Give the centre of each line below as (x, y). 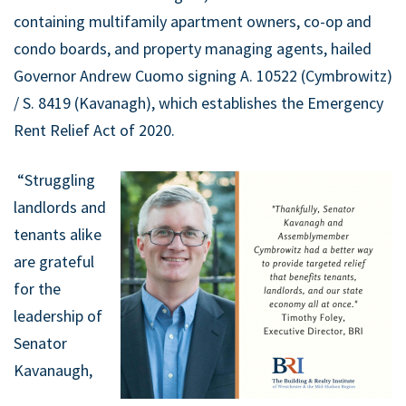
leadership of (58, 316)
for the (37, 289)
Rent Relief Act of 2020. (94, 130)
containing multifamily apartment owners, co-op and (193, 22)
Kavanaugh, (53, 371)
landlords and (60, 208)
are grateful (54, 262)
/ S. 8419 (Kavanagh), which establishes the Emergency (198, 103)
